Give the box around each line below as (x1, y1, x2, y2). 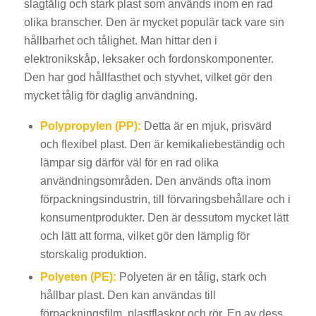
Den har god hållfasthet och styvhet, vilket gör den (23, 71, 272, 84)
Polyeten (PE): (39, 270, 116, 283)
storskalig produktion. (39, 248, 147, 260)
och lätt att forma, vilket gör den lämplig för (39, 229, 250, 242)
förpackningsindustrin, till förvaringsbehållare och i (39, 193, 291, 205)
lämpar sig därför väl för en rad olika (39, 156, 219, 169)
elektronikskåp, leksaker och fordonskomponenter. (23, 53, 274, 66)
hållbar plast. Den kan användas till (39, 288, 216, 301)
